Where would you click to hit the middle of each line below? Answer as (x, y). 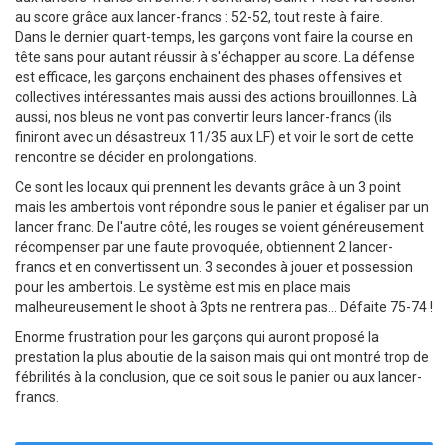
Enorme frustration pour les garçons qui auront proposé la (197, 337)
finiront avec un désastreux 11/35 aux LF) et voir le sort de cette (214, 137)
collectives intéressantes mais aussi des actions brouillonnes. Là (216, 97)
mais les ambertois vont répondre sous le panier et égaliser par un (222, 207)
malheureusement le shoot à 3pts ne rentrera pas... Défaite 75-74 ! (224, 307)
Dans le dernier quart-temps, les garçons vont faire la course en (214, 37)
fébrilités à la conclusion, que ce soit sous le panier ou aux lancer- (218, 377)
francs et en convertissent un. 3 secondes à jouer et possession (214, 267)
